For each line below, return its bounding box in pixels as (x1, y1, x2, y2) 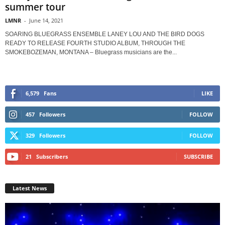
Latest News (13, 184, 47, 192)
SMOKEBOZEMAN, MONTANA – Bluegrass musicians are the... (5, 48, 177, 56)
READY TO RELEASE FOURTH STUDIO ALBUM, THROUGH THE (5, 39, 185, 47)
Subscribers (36, 152, 68, 160)
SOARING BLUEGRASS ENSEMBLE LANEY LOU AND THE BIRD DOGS (5, 30, 204, 38)
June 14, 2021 (29, 16, 63, 24)
